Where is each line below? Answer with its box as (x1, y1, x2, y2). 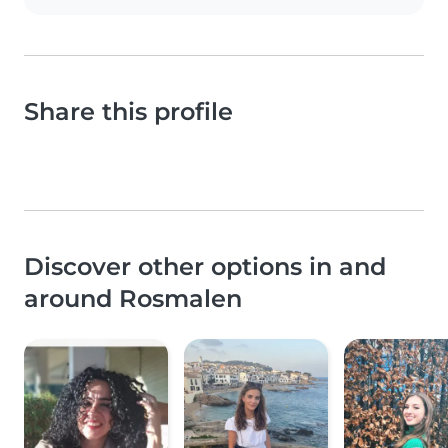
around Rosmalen (24, 284, 242, 314)
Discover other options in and (24, 252, 386, 282)
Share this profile (24, 97, 233, 127)
